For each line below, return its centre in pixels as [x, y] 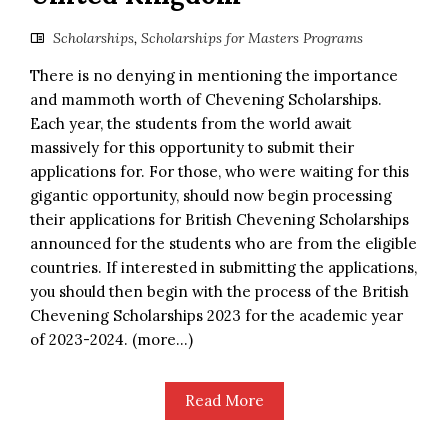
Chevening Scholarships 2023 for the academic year [216, 315]
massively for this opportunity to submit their [192, 147]
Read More [224, 400]
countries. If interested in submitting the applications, [223, 267]
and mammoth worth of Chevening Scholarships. [206, 99]
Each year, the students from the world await [191, 123]
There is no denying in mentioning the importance [214, 75]
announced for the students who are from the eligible [223, 243]
